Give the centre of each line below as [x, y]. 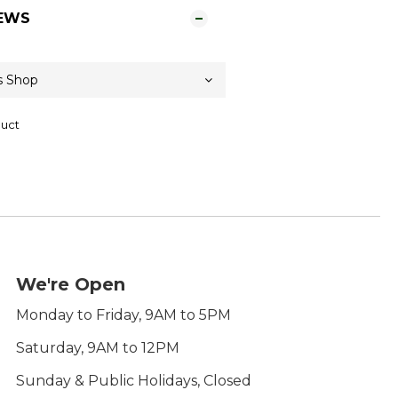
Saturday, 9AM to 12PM [98, 348]
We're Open [71, 284]
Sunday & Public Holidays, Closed [134, 381]
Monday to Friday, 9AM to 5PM [123, 315]
